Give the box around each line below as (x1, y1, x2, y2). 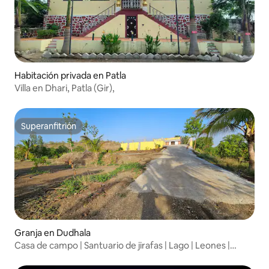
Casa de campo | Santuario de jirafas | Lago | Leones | (14, 240, 230, 252)
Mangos (14, 251, 47, 263)
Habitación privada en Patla (14, 69, 126, 81)
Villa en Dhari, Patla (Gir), (14, 82, 115, 94)
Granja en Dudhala (14, 227, 91, 239)
